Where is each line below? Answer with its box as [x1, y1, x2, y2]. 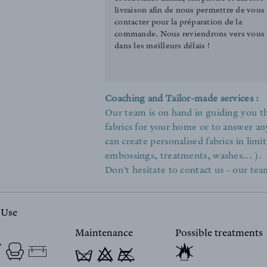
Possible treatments [175, 228, 263, 240]
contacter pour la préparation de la [114, 18, 242, 29]
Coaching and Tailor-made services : [105, 94, 259, 105]
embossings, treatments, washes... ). [105, 151, 262, 163]
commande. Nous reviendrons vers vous [114, 30, 265, 41]
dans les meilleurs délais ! [114, 42, 210, 52]
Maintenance [75, 228, 133, 240]
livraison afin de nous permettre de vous [114, 6, 265, 17]
